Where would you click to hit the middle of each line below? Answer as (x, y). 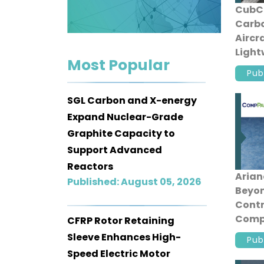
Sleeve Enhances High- (124, 237)
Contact (45, 21)
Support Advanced (115, 150)
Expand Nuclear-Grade (125, 117)
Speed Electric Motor (119, 253)
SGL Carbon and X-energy (132, 100)
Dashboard (51, 59)
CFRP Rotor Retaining (121, 220)
